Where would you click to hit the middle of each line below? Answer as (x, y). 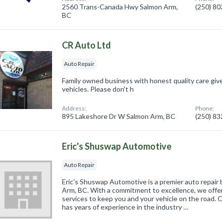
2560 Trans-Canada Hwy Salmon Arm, (120, 7)
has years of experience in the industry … (125, 207)
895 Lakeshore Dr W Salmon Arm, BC (119, 116)
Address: (74, 109)
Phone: (205, 109)
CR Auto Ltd (87, 45)
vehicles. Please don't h (98, 89)
